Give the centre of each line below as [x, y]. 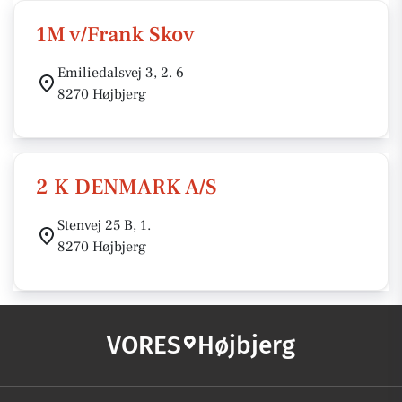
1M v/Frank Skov [115, 35]
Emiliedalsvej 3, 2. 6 [121, 73]
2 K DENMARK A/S [127, 187]
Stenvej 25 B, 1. [104, 225]
